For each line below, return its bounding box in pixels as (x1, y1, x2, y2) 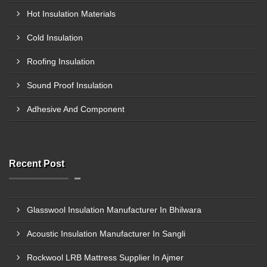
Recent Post (9, 159, 64, 169)
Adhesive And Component (27, 104, 125, 114)
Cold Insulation (27, 33, 83, 42)
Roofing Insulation (27, 57, 95, 66)
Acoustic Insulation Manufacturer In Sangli (27, 229, 185, 238)
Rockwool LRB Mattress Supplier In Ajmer (27, 253, 184, 262)
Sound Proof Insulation (27, 80, 113, 90)
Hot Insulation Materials (27, 9, 116, 18)
